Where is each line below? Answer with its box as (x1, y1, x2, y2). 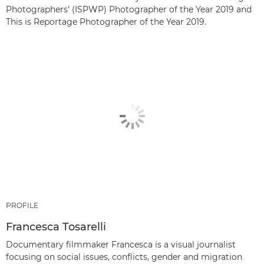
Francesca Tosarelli (6, 220, 106, 234)
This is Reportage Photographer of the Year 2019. (6, 16, 206, 27)
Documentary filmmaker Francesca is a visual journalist (6, 239, 236, 250)
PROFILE (6, 201, 38, 210)
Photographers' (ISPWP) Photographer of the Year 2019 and (6, 4, 252, 15)
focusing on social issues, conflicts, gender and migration (6, 252, 242, 263)
